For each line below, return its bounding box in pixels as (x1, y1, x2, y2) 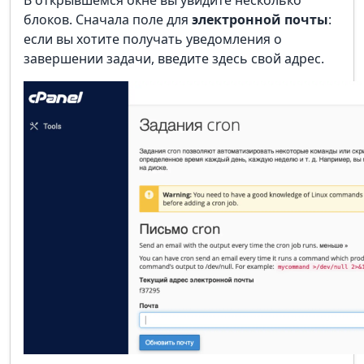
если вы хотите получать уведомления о (24, 29, 282, 48)
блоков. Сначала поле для (24, 10, 192, 28)
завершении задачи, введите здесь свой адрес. (24, 49, 324, 67)
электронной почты (192, 10, 328, 28)
